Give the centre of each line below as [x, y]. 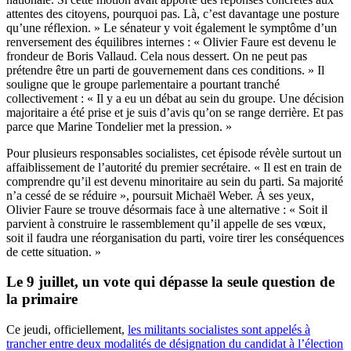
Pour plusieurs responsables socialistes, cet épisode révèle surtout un [174, 153]
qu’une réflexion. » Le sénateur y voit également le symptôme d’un [172, 27]
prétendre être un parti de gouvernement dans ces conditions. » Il [165, 70]
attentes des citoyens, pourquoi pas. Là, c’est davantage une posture [173, 13]
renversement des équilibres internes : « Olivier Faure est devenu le [171, 42]
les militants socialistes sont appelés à [219, 330]
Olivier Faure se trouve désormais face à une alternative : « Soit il [167, 209]
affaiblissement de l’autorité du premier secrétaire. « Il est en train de [174, 167]
